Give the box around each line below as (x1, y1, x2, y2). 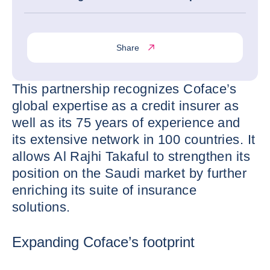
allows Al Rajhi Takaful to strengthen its (12, 149, 251, 164)
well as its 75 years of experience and (12, 115, 240, 130)
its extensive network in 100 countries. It (12, 132, 256, 147)
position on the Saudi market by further (12, 166, 247, 181)
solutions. (12, 199, 71, 215)
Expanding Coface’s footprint (12, 234, 195, 250)
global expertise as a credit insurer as (12, 98, 239, 113)
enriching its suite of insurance (12, 183, 197, 198)
